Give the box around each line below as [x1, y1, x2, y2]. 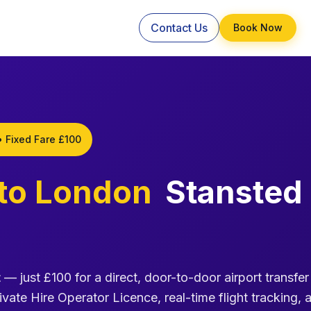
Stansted [158, 173, 303, 211]
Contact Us [150, 21, 208, 35]
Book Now [233, 22, 283, 33]
